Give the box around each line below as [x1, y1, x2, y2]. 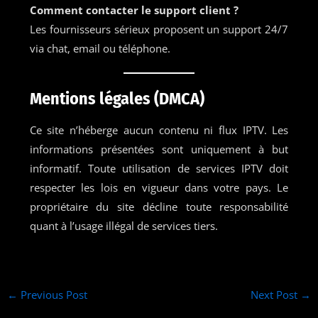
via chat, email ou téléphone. [29, 40, 170, 55]
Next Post [251, 287, 301, 302]
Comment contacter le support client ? [29, 2, 238, 17]
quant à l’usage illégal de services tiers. [29, 218, 218, 233]
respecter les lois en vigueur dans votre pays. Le [29, 180, 289, 194]
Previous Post [17, 287, 87, 302]
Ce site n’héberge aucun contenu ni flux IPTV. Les [29, 122, 289, 137]
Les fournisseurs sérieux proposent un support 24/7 [29, 21, 289, 36]
